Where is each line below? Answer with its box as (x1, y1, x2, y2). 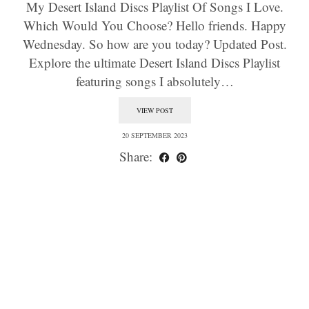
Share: (119, 148, 156, 165)
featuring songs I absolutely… (75, 72, 234, 90)
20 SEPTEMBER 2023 (121, 130, 188, 140)
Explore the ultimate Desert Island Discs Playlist (29, 54, 280, 71)
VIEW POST (136, 106, 173, 115)
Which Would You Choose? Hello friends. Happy (23, 17, 286, 34)
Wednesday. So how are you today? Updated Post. (22, 35, 287, 52)
